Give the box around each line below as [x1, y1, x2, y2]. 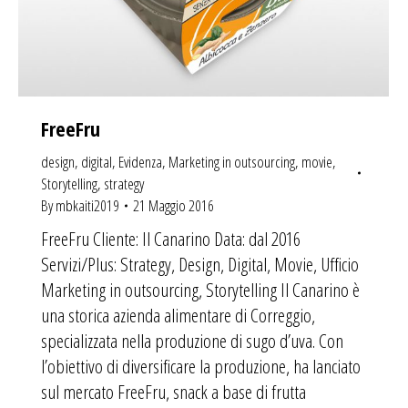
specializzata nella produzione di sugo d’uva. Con [41, 327, 343, 353]
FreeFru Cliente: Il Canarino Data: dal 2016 [41, 225, 301, 251]
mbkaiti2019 [56, 194, 119, 216]
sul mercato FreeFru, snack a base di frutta [41, 378, 306, 404]
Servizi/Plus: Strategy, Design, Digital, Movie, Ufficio [41, 250, 359, 277]
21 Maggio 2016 [133, 194, 214, 216]
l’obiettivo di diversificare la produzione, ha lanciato [41, 352, 361, 379]
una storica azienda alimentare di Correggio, [41, 301, 315, 328]
